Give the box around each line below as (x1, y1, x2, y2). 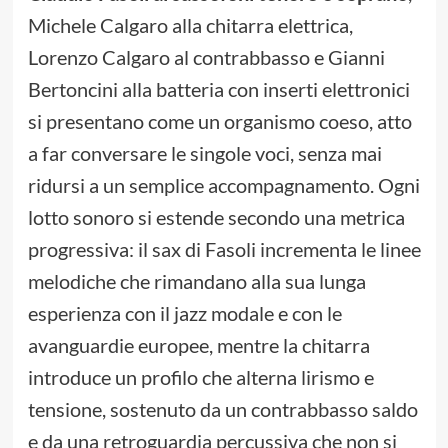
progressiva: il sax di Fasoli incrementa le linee (27, 237, 421, 262)
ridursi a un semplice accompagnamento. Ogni (27, 173, 420, 198)
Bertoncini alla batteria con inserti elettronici (27, 77, 410, 102)
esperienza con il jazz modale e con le (27, 301, 342, 326)
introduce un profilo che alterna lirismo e (27, 365, 374, 390)
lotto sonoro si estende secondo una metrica (27, 205, 405, 230)
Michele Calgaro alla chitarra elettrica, (27, 13, 353, 38)
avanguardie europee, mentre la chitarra (27, 333, 370, 358)
